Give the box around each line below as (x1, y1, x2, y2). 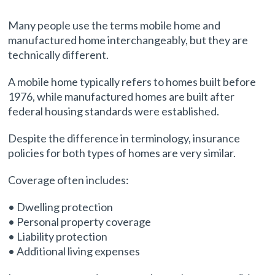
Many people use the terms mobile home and (8, 18, 221, 32)
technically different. (8, 48, 109, 61)
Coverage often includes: (8, 173, 130, 187)
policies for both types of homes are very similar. (8, 146, 236, 160)
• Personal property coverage (8, 215, 152, 228)
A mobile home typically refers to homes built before (8, 75, 257, 88)
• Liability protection (8, 230, 108, 243)
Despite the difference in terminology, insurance (8, 131, 241, 145)
